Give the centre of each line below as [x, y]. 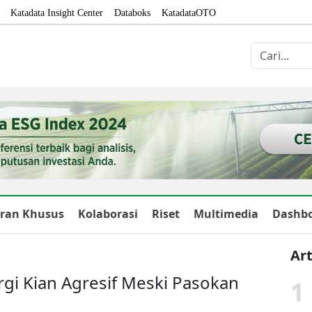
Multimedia [226, 213]
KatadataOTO [189, 13]
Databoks [132, 13]
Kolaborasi [108, 213]
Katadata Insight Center [57, 13]
